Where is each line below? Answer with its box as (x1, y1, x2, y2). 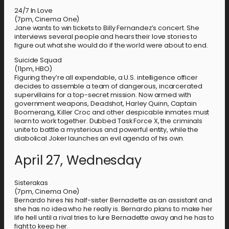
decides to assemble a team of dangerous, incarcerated (14, 82, 202, 91)
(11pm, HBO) (14, 64, 52, 74)
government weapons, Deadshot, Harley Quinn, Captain (14, 99, 197, 108)
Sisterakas (14, 178, 48, 187)
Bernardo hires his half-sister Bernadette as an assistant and (14, 195, 212, 204)
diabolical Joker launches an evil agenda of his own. (14, 134, 185, 143)
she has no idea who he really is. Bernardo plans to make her (14, 204, 213, 213)
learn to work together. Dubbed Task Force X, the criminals (14, 117, 203, 126)
